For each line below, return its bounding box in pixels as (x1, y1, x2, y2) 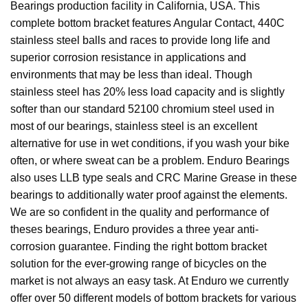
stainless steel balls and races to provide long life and (10, 34, 270, 47)
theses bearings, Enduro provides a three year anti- (10, 223, 258, 236)
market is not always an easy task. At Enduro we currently (10, 275, 289, 287)
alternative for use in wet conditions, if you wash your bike (10, 137, 289, 150)
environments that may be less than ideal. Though (10, 69, 252, 81)
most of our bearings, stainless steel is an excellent (10, 120, 257, 133)
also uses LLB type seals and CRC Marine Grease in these (10, 172, 297, 184)
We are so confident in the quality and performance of (10, 206, 269, 219)
